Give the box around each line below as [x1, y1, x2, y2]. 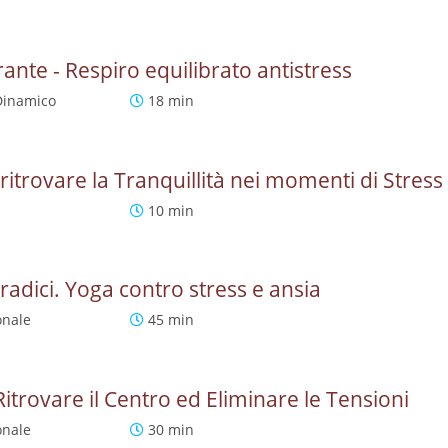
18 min [144, 90, 195, 110]
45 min [144, 310, 195, 330]
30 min [144, 420, 195, 440]
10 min [144, 200, 195, 220]
